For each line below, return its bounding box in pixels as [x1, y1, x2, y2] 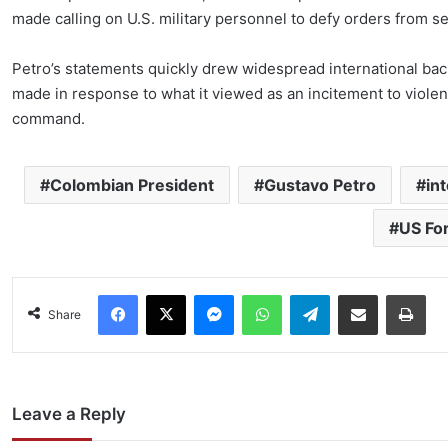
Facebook [137, 285, 199, 302]
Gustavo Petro [264, 174, 377, 195]
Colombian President [50, 174, 215, 195]
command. [12, 108, 86, 128]
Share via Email [377, 285, 410, 302]
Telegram [329, 285, 387, 302]
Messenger [233, 285, 305, 302]
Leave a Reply [12, 403, 127, 424]
